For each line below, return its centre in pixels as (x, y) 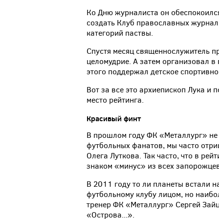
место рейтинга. (117, 100)
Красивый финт (114, 119)
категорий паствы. (120, 33)
